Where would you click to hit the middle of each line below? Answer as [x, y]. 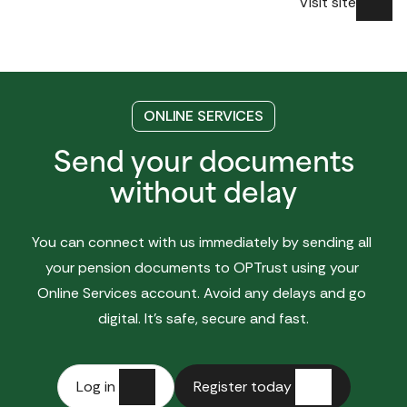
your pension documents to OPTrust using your [202, 268]
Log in [95, 387]
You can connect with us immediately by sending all [202, 242]
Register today [242, 387]
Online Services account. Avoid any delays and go [202, 293]
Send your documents [203, 165]
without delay [203, 196]
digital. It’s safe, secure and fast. [203, 318]
